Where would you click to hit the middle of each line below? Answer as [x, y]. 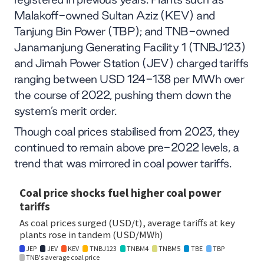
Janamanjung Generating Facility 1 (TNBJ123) [130, 47]
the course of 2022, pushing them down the [123, 95]
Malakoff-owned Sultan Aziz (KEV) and [115, 15]
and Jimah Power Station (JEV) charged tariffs [131, 63]
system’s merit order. [65, 110]
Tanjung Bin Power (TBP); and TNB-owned [122, 31]
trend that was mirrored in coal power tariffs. [123, 163]
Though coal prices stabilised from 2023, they [127, 131]
